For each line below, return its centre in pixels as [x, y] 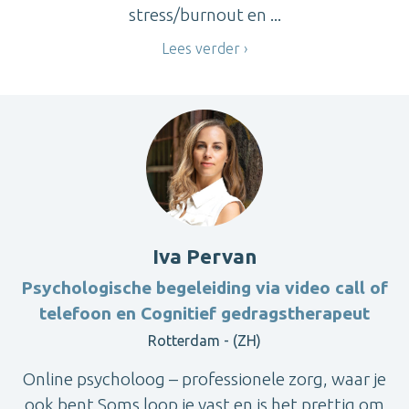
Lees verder [201, 49]
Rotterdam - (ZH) [204, 340]
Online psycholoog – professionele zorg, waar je [204, 378]
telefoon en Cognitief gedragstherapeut [204, 313]
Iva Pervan [204, 256]
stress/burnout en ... [204, 15]
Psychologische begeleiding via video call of [204, 287]
